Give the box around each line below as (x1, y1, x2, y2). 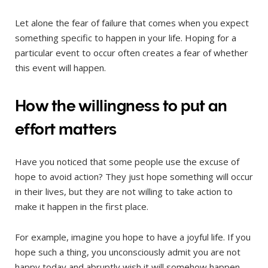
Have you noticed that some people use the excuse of (15, 155, 239, 167)
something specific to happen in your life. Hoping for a (15, 32, 236, 44)
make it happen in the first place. (15, 200, 148, 212)
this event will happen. (15, 62, 106, 74)
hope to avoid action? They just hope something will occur (15, 170, 253, 182)
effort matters (15, 120, 120, 138)
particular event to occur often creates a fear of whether (15, 47, 248, 59)
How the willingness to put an (15, 96, 227, 115)
